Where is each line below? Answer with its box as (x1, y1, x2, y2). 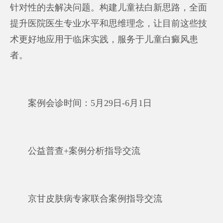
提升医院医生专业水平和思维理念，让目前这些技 (10, 18, 208, 28)
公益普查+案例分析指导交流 (10, 145, 141, 156)
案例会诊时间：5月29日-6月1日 (10, 98, 152, 108)
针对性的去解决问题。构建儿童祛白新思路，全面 (10, 2, 208, 12)
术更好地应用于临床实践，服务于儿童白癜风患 (10, 34, 199, 44)
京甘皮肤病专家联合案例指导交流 (10, 193, 163, 204)
